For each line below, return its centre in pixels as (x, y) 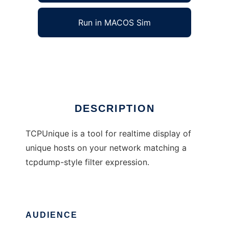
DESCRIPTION (114, 109)
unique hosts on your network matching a (106, 148)
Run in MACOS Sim (114, 23)
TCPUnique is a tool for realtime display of (108, 134)
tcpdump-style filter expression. (87, 162)
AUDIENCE (52, 215)
